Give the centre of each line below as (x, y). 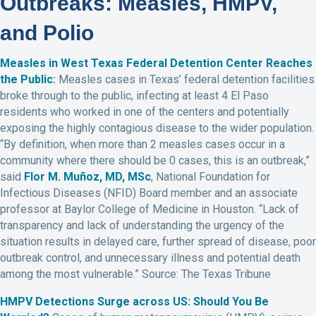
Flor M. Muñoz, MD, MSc (87, 176)
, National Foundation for (211, 176)
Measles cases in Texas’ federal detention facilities (187, 79)
